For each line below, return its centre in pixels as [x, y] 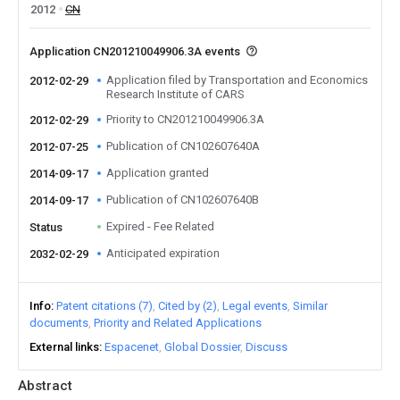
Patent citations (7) [104, 306]
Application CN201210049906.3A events [136, 51]
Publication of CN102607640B [183, 200]
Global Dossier [202, 347]
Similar [310, 306]
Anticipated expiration [163, 253]
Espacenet [132, 347]
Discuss [267, 347]
